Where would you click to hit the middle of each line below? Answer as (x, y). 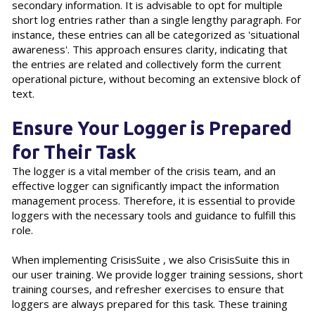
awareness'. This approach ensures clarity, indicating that (149, 49)
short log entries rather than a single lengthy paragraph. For (156, 19)
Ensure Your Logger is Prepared (152, 128)
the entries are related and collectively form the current (146, 64)
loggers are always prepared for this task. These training (149, 303)
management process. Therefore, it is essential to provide (153, 200)
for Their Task (74, 152)
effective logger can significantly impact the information (145, 185)
